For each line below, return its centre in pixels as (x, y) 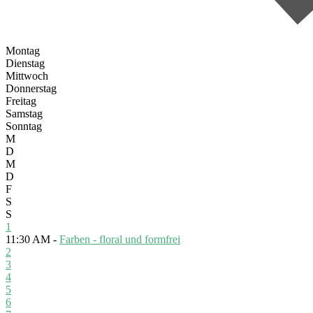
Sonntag (24, 126)
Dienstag (25, 63)
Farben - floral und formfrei (120, 239)
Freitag (21, 101)
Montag (23, 50)
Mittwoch (27, 75)
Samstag (24, 113)
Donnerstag (31, 88)
